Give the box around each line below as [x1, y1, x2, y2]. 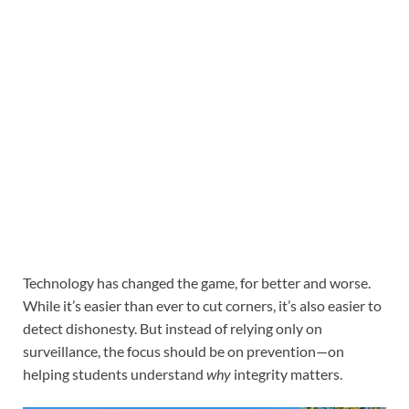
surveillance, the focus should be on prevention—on [23, 341, 344, 360]
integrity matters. [231, 364, 342, 383]
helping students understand [23, 364, 206, 383]
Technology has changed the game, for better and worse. [23, 273, 371, 291]
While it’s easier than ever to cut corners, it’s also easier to [23, 296, 382, 314]
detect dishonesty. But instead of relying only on [23, 319, 322, 337]
